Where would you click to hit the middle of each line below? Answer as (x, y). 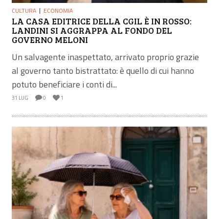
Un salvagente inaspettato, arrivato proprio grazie (105, 57)
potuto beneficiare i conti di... (64, 84)
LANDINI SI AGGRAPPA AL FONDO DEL (92, 30)
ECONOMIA (58, 10)
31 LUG (20, 98)
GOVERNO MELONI (50, 39)
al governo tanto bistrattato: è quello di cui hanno (103, 70)
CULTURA (24, 10)
